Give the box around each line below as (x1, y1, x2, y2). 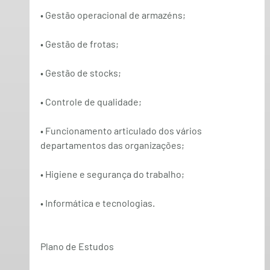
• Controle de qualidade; (40, 96, 142, 108)
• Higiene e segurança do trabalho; (40, 168, 184, 180)
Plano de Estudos (40, 240, 114, 253)
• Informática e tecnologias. (40, 197, 155, 209)
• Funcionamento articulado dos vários (40, 125, 204, 137)
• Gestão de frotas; (40, 38, 119, 50)
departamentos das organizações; (40, 139, 184, 151)
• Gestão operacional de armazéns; (40, 9, 186, 21)
